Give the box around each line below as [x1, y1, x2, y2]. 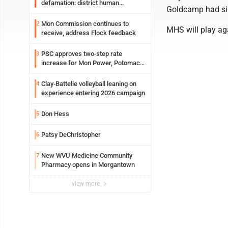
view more [72, 180, 101, 187]
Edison [41, 68, 61, 76]
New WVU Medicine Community [41, 152, 132, 159]
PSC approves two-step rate [41, 50, 122, 58]
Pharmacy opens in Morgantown [41, 161, 135, 168]
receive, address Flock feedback [41, 29, 136, 37]
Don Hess [41, 110, 69, 118]
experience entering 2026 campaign [41, 89, 145, 97]
